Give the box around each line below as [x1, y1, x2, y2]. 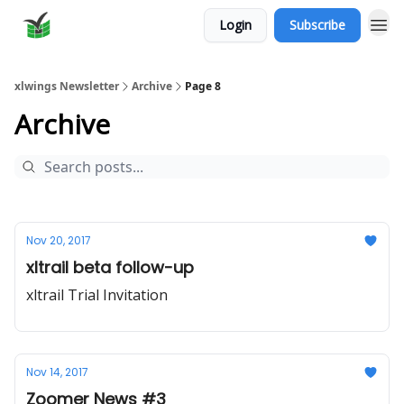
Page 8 [185, 78, 221, 94]
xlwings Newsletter [14, 78, 119, 94]
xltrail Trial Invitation [26, 285, 168, 305]
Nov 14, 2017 [26, 364, 88, 380]
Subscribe [289, 16, 345, 33]
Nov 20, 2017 [26, 233, 91, 248]
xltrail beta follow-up [26, 256, 194, 279]
